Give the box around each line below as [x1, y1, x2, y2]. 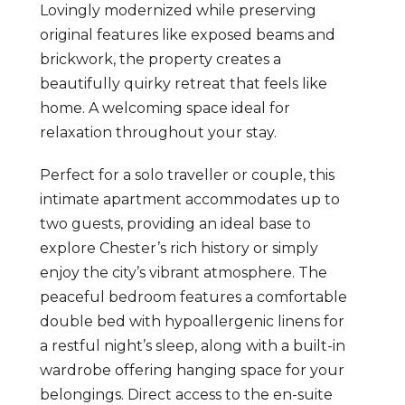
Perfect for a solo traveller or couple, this [40, 166, 334, 184]
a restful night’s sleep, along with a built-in [40, 337, 345, 354]
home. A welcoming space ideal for [40, 99, 290, 117]
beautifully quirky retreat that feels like [40, 75, 327, 92]
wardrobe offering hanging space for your [40, 362, 344, 379]
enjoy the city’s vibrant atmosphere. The [40, 264, 327, 281]
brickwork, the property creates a [40, 51, 281, 68]
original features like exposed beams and [40, 26, 335, 43]
